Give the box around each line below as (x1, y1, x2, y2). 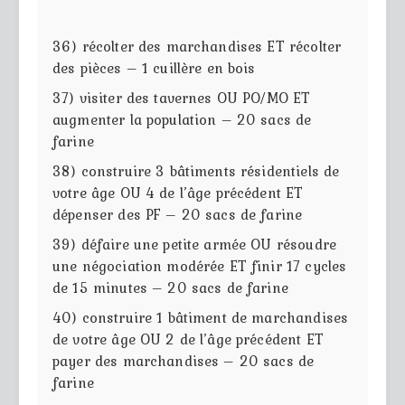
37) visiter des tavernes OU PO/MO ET (52, 86, 311, 108)
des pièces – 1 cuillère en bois (52, 56, 256, 79)
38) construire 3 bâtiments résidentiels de (52, 159, 340, 182)
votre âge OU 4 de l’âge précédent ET (52, 181, 304, 203)
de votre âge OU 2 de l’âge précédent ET (52, 327, 324, 350)
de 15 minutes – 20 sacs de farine (52, 276, 288, 298)
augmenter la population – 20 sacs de (52, 108, 312, 130)
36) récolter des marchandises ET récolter (52, 34, 342, 57)
